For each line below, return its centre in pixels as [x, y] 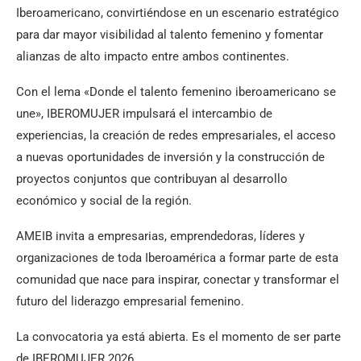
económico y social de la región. [104, 200]
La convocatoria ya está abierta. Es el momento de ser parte [178, 336]
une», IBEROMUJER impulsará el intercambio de [144, 113]
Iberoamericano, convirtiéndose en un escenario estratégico [178, 12]
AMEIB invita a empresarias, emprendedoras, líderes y [160, 236]
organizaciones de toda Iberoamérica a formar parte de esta [177, 257]
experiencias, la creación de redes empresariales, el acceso [176, 135]
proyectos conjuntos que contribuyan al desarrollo [152, 178]
